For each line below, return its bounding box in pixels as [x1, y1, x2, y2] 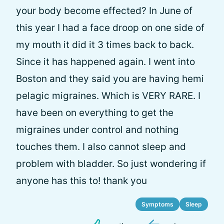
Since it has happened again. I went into [16, 56, 195, 67]
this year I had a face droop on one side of [16, 22, 204, 33]
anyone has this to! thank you [16, 175, 147, 186]
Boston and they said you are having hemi [16, 73, 204, 84]
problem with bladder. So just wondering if [16, 158, 206, 169]
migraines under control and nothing [16, 124, 179, 135]
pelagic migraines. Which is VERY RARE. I [16, 90, 200, 101]
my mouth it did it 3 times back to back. [16, 39, 194, 50]
